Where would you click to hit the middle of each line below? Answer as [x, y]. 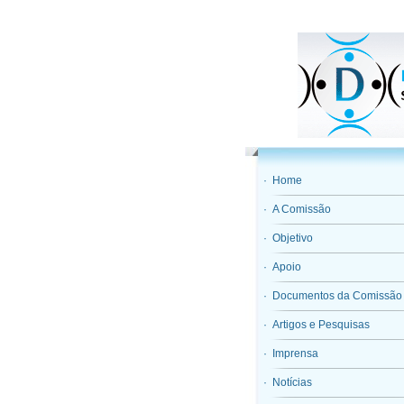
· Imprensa [291, 353]
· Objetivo [288, 238]
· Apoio [282, 267]
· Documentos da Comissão [333, 296]
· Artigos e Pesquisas [317, 325]
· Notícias [288, 382]
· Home [283, 180]
